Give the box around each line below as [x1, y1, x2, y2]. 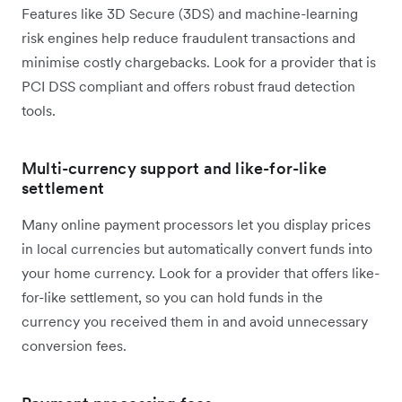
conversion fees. [22, 336, 127, 355]
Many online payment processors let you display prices [22, 215, 371, 234]
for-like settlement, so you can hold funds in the [22, 288, 323, 307]
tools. [22, 101, 56, 120]
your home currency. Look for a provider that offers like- [22, 264, 380, 283]
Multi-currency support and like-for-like [22, 158, 328, 179]
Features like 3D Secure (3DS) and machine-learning [22, 4, 358, 23]
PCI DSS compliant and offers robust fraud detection [22, 77, 355, 96]
